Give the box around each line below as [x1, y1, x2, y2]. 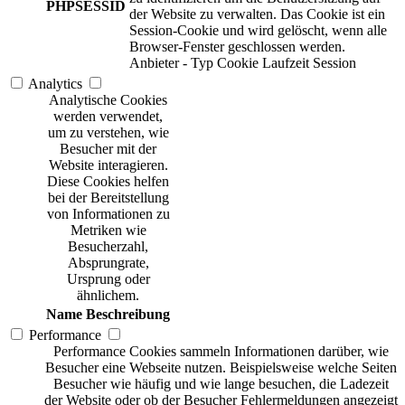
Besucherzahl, [68, 239, 148, 255]
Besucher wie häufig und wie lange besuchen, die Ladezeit [52, 376, 389, 392]
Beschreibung [86, 306, 170, 323]
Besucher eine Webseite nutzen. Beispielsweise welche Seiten [44, 360, 397, 376]
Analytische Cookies [49, 92, 167, 108]
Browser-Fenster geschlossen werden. [129, 39, 345, 55]
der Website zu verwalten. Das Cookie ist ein [129, 6, 385, 23]
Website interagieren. [48, 157, 168, 174]
